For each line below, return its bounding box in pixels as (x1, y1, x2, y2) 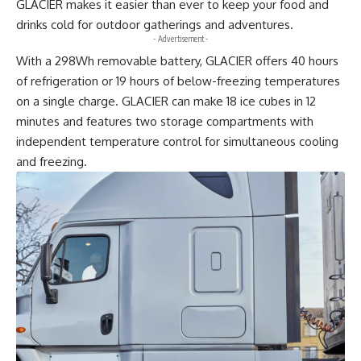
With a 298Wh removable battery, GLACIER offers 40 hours (16, 52, 338, 68)
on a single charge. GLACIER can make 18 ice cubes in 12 (16, 93, 316, 109)
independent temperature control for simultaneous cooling (16, 133, 338, 149)
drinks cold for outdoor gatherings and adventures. (16, 16, 293, 32)
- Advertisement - (152, 33, 209, 44)
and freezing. (16, 153, 87, 169)
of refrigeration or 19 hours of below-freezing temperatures (16, 73, 340, 89)
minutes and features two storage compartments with (16, 113, 313, 129)
